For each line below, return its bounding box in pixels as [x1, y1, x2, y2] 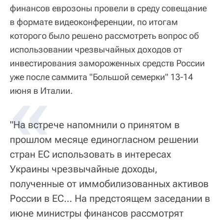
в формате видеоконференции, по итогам [10, 16, 178, 27]
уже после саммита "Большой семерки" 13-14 [10, 71, 193, 82]
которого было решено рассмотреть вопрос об [10, 30, 199, 41]
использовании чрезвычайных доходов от [10, 44, 182, 55]
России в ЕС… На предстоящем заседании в [10, 192, 210, 204]
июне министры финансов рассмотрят [10, 207, 184, 219]
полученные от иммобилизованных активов [10, 177, 209, 190]
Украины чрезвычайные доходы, [10, 163, 158, 175]
